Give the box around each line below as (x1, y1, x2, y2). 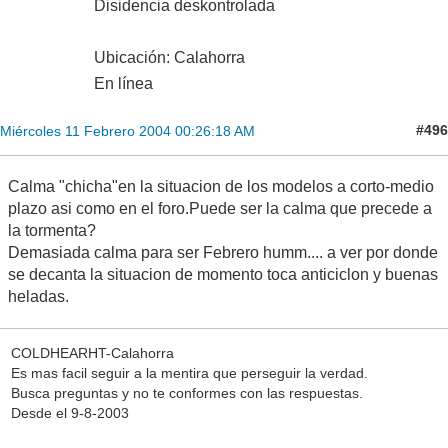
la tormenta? (8, 221, 96, 239)
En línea (94, 74, 153, 92)
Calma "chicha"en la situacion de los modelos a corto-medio (8, 177, 434, 195)
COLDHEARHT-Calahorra (10, 345, 174, 362)
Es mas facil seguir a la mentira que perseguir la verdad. (10, 365, 368, 382)
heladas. (8, 287, 69, 305)
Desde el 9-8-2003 (10, 405, 129, 422)
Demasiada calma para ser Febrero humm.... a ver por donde (8, 243, 438, 261)
